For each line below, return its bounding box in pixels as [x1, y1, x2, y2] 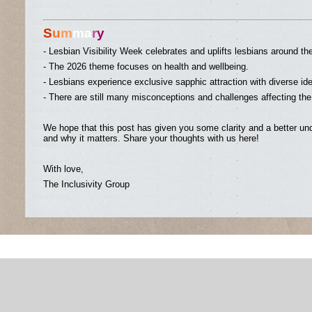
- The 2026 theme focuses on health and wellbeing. [43, 61, 249, 72]
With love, [43, 164, 84, 174]
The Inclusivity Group [43, 179, 130, 189]
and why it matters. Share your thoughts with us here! [43, 133, 259, 143]
